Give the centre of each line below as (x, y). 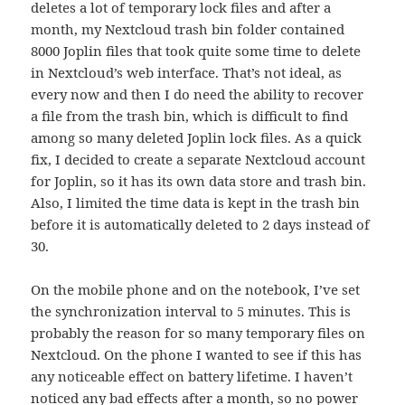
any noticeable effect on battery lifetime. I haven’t (192, 376)
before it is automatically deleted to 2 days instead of (201, 224)
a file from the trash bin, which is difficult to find (190, 115)
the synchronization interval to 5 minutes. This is (191, 311)
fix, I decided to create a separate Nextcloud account (198, 159)
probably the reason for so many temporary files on (198, 332)
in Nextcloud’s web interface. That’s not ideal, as (187, 72)
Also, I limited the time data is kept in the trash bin (196, 202)
